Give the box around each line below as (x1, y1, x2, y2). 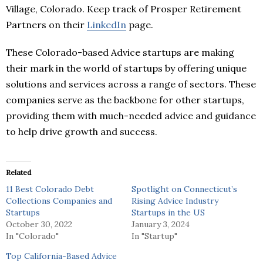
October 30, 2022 (6, 219, 72, 230)
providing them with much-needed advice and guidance (6, 110, 256, 122)
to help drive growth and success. (6, 126, 157, 138)
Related (6, 168, 31, 177)
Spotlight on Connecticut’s (131, 184, 237, 195)
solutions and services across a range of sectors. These (6, 78, 256, 90)
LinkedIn (87, 19, 126, 31)
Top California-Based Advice (6, 251, 117, 262)
